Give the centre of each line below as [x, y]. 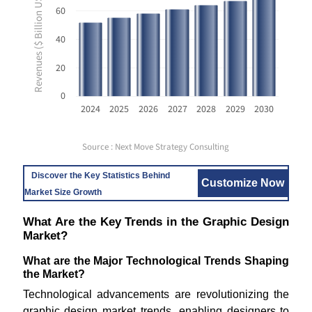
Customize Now [243, 183]
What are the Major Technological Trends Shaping [156, 261]
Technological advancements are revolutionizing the [156, 294]
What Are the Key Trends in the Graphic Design [156, 222]
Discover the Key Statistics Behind [100, 175]
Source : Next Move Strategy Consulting [156, 147]
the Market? [54, 274]
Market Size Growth [63, 192]
